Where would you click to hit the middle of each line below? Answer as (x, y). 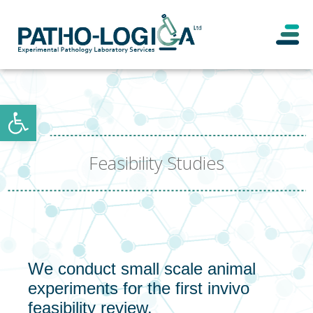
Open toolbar (44, 111)
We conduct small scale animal (142, 269)
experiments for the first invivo (139, 289)
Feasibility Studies (156, 163)
